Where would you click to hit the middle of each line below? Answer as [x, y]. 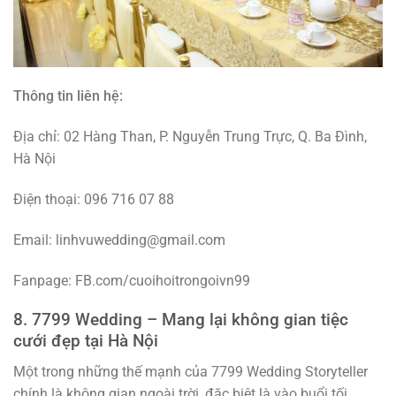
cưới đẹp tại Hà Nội [86, 341]
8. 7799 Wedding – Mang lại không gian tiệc [181, 320]
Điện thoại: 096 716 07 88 [94, 200]
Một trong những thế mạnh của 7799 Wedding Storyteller [190, 372]
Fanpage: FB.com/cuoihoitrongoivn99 [132, 280]
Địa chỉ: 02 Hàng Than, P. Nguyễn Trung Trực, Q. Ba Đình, [190, 137]
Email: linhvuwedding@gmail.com [119, 240]
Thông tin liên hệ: [68, 96]
